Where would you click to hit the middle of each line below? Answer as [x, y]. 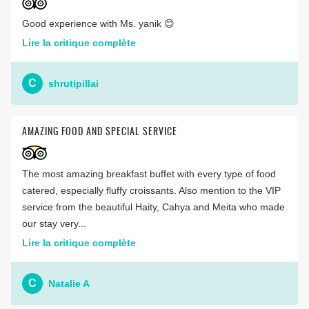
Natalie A [69, 283]
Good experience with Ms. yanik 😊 [98, 24]
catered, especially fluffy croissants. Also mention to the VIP [151, 191]
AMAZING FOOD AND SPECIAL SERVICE [100, 133]
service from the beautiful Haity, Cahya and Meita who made [153, 207]
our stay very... [54, 224]
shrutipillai [73, 83]
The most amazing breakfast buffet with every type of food [149, 174]
